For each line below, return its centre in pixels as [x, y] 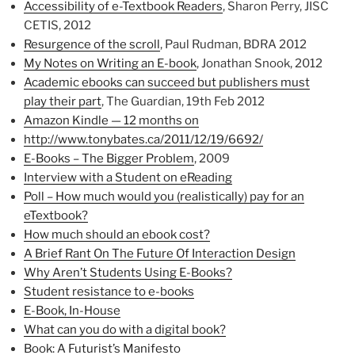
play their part [63, 102]
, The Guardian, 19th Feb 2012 [183, 102]
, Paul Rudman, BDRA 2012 [233, 45]
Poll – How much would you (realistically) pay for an [164, 197]
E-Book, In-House [72, 311]
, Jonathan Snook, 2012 [260, 64]
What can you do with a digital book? [125, 330]
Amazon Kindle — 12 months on [111, 121]
